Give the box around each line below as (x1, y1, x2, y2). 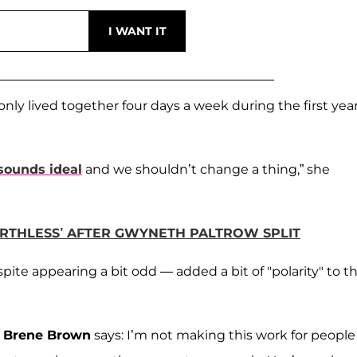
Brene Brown (3, 327, 91, 343)
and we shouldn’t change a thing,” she (82, 161, 330, 177)
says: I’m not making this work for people (91, 327, 355, 343)
